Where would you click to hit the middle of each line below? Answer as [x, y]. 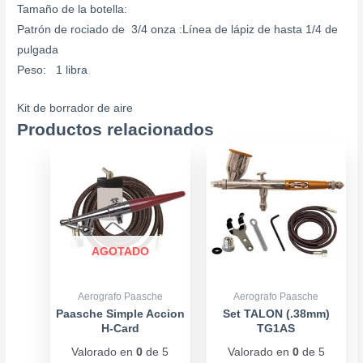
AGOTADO [120, 252]
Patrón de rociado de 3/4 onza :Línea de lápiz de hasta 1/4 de [178, 30]
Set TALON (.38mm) [276, 314]
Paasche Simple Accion [120, 314]
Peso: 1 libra [53, 70]
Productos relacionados [116, 130]
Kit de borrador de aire [75, 109]
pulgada [38, 50]
